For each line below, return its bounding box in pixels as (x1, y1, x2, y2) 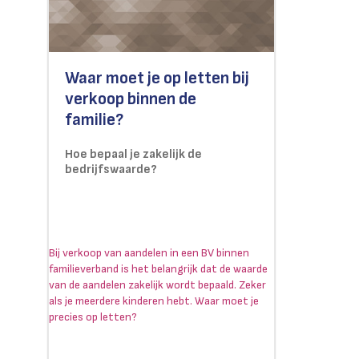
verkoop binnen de (65, 88, 196, 111)
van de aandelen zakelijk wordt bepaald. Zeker (49, 278, 266, 292)
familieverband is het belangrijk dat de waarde (49, 262, 268, 276)
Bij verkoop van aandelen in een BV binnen (49, 246, 249, 260)
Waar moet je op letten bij (65, 67, 249, 90)
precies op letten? (49, 310, 137, 325)
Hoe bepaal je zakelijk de (65, 147, 202, 163)
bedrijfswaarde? (65, 162, 157, 178)
